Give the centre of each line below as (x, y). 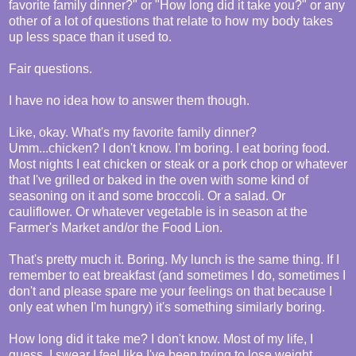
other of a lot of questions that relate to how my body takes (171, 21)
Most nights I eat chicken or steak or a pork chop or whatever (178, 164)
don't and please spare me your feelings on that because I (170, 292)
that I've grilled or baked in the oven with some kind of (159, 180)
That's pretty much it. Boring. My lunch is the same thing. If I (174, 260)
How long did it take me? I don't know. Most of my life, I (161, 339)
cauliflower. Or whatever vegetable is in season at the (158, 212)
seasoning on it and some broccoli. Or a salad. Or (147, 196)
